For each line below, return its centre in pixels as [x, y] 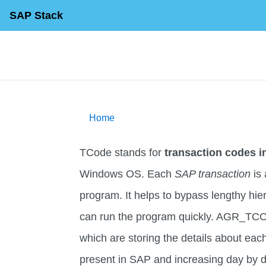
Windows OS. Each [127, 174]
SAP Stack [36, 15]
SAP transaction [213, 174]
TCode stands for [122, 153]
